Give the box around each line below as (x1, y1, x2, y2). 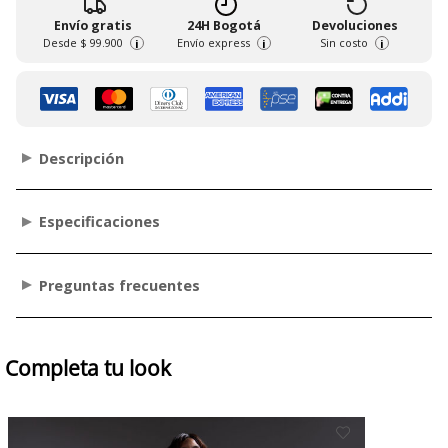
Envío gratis (54, 16, 133, 34)
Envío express (177, 34, 250, 50)
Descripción (39, 148, 125, 168)
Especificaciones (39, 212, 161, 232)
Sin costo (320, 34, 369, 50)
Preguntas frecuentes (39, 275, 201, 295)
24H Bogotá (187, 16, 261, 34)
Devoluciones (311, 16, 398, 34)
